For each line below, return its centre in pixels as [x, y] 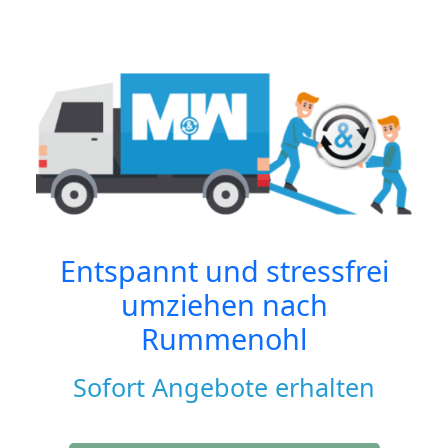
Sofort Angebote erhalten [224, 387]
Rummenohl [224, 339]
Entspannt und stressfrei [224, 271]
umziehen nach [224, 305]
